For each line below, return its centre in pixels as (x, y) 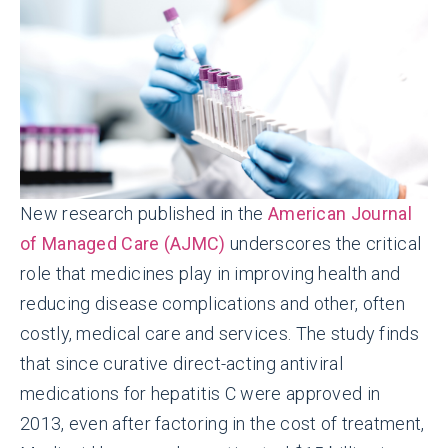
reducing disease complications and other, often (213, 303)
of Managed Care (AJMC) (123, 243)
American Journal (340, 213)
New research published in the (144, 213)
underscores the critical (323, 243)
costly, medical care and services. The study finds (219, 333)
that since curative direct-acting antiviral (181, 363)
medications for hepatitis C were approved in (200, 393)
